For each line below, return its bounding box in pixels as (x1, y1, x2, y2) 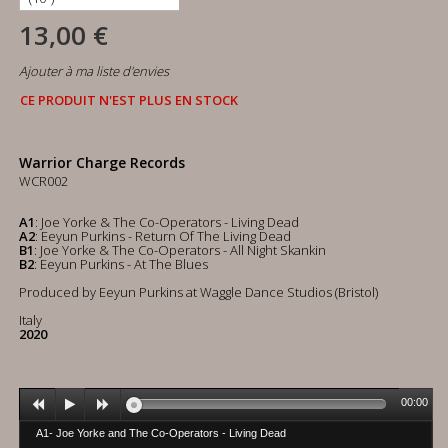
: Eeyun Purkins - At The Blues (34, 255, 208, 273)
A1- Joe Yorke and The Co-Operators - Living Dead (36, 427, 286, 439)
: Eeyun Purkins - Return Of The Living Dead (35, 227, 291, 245)
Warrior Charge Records (19, 153, 185, 172)
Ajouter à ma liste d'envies (19, 62, 169, 80)
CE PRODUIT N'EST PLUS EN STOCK (20, 91, 238, 109)
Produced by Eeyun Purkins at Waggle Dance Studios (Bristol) (19, 283, 378, 301)
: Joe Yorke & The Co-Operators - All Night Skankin (34, 241, 326, 259)
